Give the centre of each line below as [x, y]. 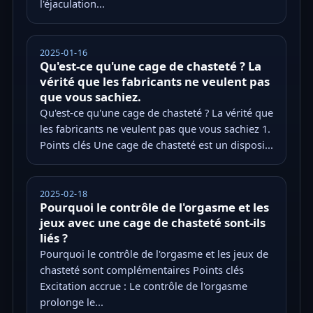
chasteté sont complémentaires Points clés [141, 270]
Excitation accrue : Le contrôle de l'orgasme [143, 286]
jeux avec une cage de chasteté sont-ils [152, 223]
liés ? [53, 238]
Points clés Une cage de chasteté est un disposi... [156, 145]
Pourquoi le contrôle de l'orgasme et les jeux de [154, 254]
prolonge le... [71, 302]
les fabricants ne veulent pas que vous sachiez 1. [155, 129]
